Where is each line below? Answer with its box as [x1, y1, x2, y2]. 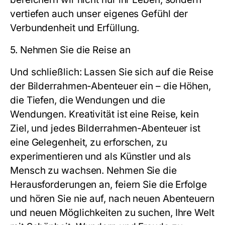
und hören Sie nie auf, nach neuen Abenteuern [10, 193, 214, 204]
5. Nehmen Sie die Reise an [10, 44, 131, 56]
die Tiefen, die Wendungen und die [10, 94, 165, 106]
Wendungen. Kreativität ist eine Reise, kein [10, 108, 199, 120]
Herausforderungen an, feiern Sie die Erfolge [10, 179, 207, 190]
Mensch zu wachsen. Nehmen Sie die [10, 165, 177, 176]
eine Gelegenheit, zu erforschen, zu [10, 137, 167, 148]
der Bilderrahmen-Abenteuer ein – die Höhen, [10, 80, 211, 92]
